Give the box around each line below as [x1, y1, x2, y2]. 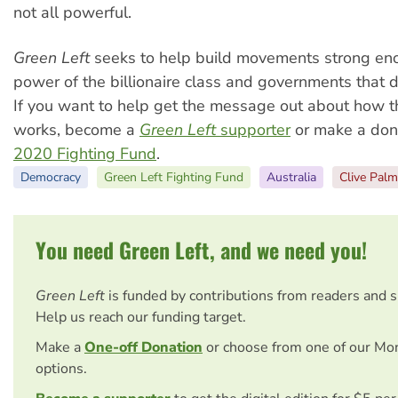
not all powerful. [13, 2, 131, 24]
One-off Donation [84, 337, 203, 357]
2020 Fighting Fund [13, 142, 156, 164]
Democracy [20, 168, 81, 186]
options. [36, 358, 87, 378]
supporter [216, 118, 291, 140]
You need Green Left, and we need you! [36, 233, 367, 266]
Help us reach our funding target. [36, 306, 246, 327]
